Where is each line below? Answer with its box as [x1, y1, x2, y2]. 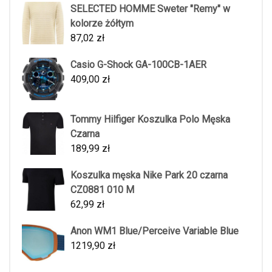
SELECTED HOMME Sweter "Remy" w [70, 2, 230, 15]
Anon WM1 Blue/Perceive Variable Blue [70, 225, 239, 237]
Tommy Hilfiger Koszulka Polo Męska [70, 113, 230, 125]
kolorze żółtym [70, 17, 134, 29]
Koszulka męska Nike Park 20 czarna [70, 169, 228, 181]
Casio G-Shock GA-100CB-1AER [70, 58, 206, 70]
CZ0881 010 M [70, 183, 134, 195]
